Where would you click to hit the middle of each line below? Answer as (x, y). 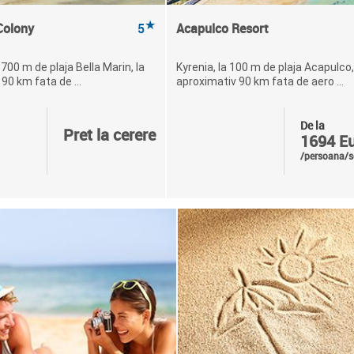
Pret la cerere (109, 135)
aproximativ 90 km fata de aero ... (260, 81)
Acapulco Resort (222, 28)
